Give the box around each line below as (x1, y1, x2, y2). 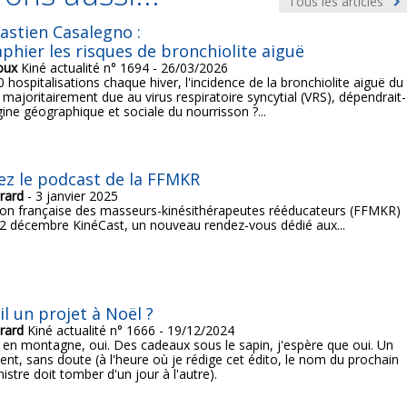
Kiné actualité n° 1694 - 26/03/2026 (16, 59, 228, 76)
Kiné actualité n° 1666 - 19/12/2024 (23, 321, 234, 339)
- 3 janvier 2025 (23, 187, 118, 204)
